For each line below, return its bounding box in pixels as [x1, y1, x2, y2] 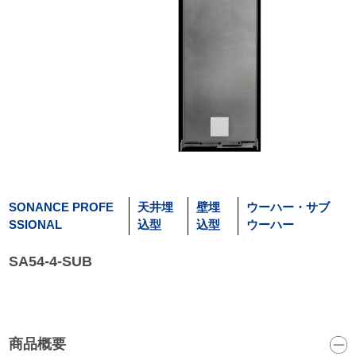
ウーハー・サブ [246, 200, 331, 215]
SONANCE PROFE [9, 200, 114, 215]
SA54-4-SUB [9, 253, 93, 270]
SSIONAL [9, 218, 63, 232]
